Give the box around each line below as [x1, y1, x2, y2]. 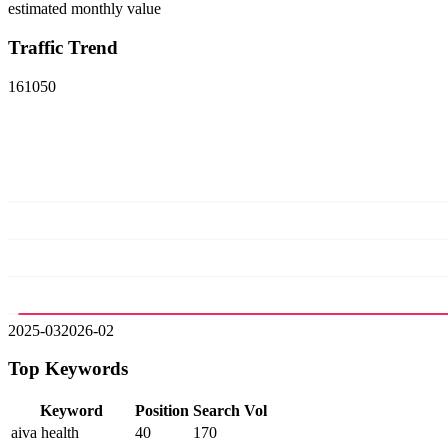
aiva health [11, 424, 79, 442]
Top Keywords [8, 358, 128, 380]
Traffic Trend [8, 37, 118, 59]
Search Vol [193, 402, 267, 420]
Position [135, 402, 189, 420]
